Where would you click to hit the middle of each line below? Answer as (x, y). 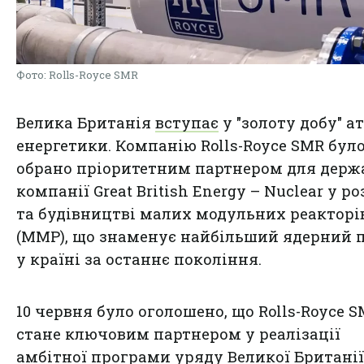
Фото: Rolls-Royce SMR (77, 74)
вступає (187, 122)
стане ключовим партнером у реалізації (178, 334)
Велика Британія (86, 122)
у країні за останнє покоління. (139, 259)
